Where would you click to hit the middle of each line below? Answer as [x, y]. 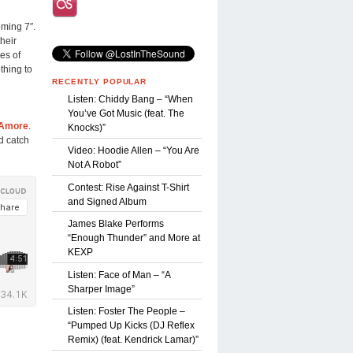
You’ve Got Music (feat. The [126, 114]
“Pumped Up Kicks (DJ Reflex [131, 326]
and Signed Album [107, 201]
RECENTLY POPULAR [100, 81]
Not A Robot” [95, 164]
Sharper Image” [101, 289]
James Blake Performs [116, 224]
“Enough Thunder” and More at [134, 238]
